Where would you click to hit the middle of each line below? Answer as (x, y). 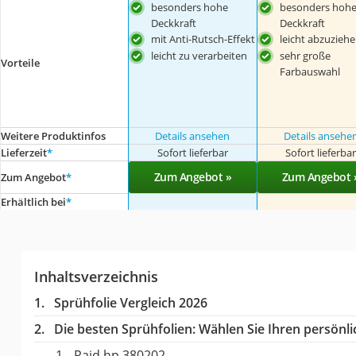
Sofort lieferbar (192, 152)
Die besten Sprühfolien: (124, 329)
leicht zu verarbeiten (199, 55)
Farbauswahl (310, 71)
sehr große (305, 55)
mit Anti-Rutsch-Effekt (203, 39)
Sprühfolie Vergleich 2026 (130, 302)
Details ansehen (193, 135)
